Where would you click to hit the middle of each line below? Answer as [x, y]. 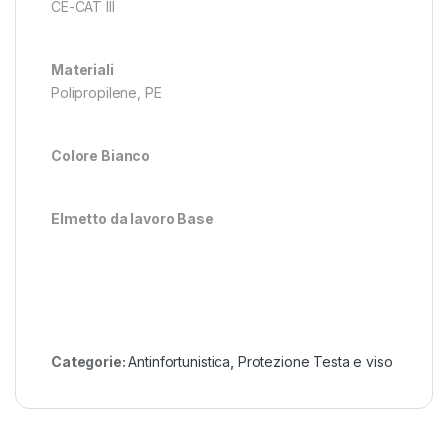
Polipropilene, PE [106, 92]
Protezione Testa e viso [315, 361]
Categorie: [90, 361]
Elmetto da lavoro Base [132, 218]
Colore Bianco [101, 155]
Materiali [82, 69]
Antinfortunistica [179, 361]
